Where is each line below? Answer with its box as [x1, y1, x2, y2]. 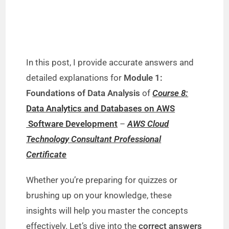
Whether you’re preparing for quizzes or [26, 175, 178, 185]
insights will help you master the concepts [26, 205, 189, 216]
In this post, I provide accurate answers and [26, 57, 194, 67]
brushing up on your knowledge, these [26, 190, 172, 200]
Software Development [26, 119, 118, 129]
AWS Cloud [127, 119, 169, 129]
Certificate [26, 149, 67, 159]
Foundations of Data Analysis [26, 88, 141, 98]
